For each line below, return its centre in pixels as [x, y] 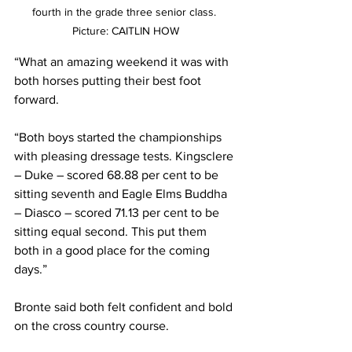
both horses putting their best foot [109, 81]
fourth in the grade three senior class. [126, 12]
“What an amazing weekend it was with [123, 62]
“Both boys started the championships [119, 137]
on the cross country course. [92, 326]
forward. [38, 100]
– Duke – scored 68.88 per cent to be [118, 175]
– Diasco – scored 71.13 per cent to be [118, 213]
